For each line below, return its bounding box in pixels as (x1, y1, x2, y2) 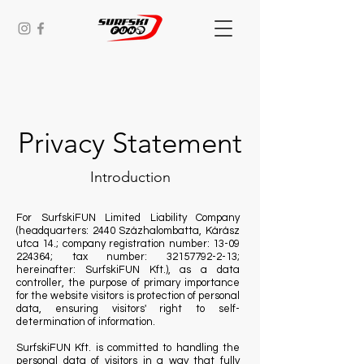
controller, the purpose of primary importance (16, 277, 240, 288)
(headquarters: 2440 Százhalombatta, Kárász (16, 225, 240, 236)
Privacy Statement (18, 125, 242, 160)
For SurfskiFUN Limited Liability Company (16, 212, 240, 223)
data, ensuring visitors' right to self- (16, 303, 240, 314)
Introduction (89, 168, 171, 186)
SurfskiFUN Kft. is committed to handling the (16, 342, 240, 353)
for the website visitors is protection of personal (16, 290, 240, 301)
